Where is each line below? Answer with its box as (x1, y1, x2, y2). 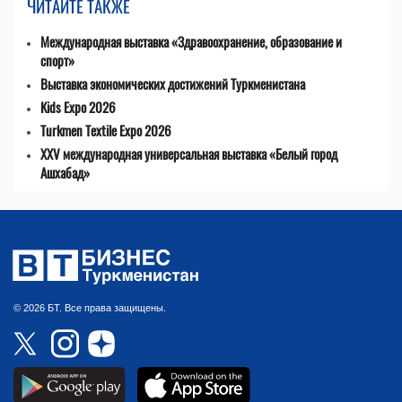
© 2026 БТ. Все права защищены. (13, 302, 166, 314)
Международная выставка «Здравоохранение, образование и (40, 31, 342, 52)
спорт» (40, 50, 74, 71)
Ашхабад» (40, 162, 90, 183)
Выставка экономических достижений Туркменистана (40, 74, 305, 94)
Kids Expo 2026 (40, 97, 116, 118)
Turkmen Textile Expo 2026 (40, 120, 171, 141)
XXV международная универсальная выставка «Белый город (40, 144, 337, 164)
